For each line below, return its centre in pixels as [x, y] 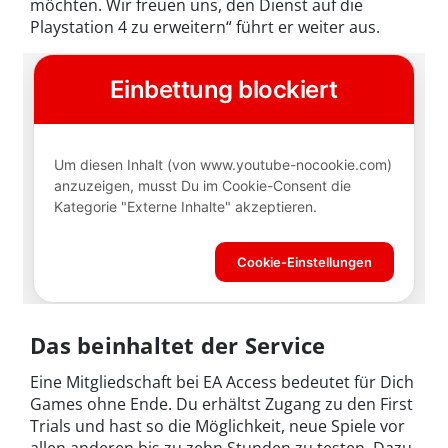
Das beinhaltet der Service [178, 344]
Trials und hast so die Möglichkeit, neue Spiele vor [217, 425]
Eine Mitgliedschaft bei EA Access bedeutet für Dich [222, 381]
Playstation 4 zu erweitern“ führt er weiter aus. [205, 27]
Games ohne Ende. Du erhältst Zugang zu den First [221, 403]
